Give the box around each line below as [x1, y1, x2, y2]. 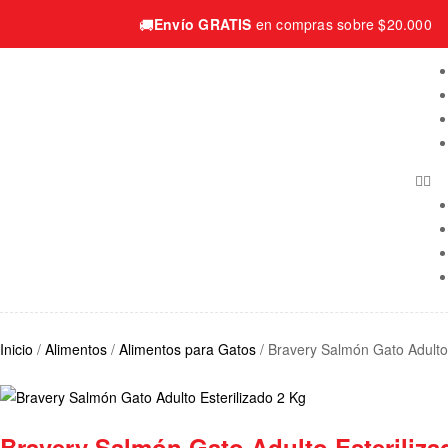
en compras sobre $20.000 [251, 14, 432, 34]
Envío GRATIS [154, 14, 252, 34]
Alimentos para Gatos [119, 339, 256, 359]
